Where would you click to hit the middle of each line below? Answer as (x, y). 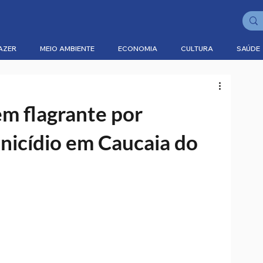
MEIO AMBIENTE (67, 48)
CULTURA (197, 48)
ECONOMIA (138, 48)
